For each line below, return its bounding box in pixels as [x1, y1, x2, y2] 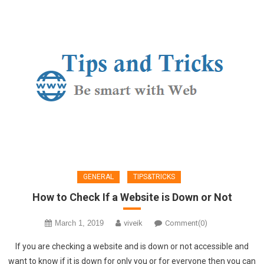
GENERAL [83, 173, 114, 181]
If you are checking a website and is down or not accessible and [15, 242, 249, 252]
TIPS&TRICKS [133, 173, 175, 181]
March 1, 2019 [55, 219, 104, 228]
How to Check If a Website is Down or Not [32, 191, 232, 204]
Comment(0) [165, 219, 207, 228]
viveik [124, 219, 143, 228]
